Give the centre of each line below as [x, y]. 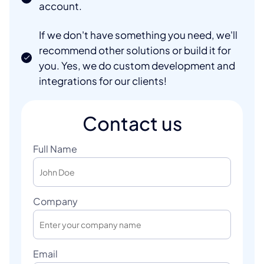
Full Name [55, 148]
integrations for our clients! [103, 80]
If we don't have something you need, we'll [138, 34]
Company [55, 201]
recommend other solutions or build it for [135, 50]
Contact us [132, 123]
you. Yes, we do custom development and [137, 65]
